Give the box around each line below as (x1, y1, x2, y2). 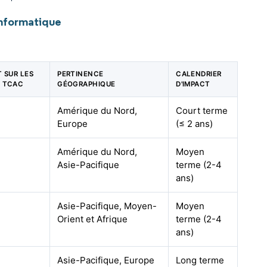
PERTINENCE (57, 70, 104, 78)
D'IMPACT (176, 80, 210, 88)
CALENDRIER (176, 70, 222, 78)
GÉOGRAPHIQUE (57, 80, 116, 88)
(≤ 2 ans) (176, 118, 213, 129)
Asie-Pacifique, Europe (57, 254, 155, 266)
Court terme (176, 105, 228, 116)
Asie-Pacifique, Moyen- (57, 200, 157, 212)
